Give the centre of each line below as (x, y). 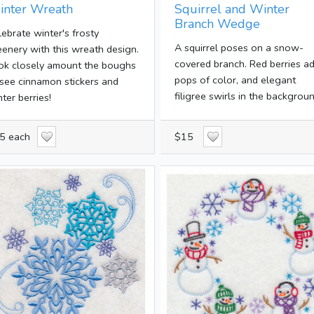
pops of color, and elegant (235, 80)
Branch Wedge (217, 23)
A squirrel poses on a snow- (239, 47)
